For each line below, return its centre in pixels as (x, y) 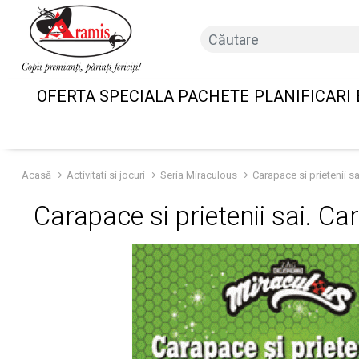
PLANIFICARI (302, 96)
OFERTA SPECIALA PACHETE (143, 96)
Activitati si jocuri (106, 175)
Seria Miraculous (199, 175)
